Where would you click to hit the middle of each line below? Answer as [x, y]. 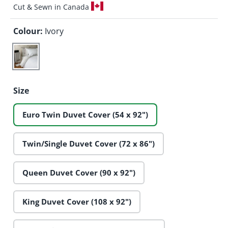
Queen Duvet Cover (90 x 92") [79, 172]
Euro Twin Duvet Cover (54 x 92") [85, 114]
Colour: [29, 31]
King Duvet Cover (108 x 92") [77, 201]
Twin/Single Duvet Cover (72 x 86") [89, 143]
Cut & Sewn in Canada [52, 7]
